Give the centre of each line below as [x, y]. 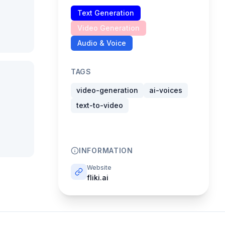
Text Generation [106, 13]
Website [99, 167]
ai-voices [166, 90]
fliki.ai [98, 178]
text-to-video [100, 105]
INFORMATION [106, 150]
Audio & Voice [102, 43]
